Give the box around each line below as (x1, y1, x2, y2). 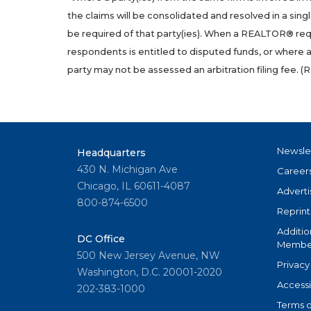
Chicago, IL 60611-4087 (77, 180, 190, 193)
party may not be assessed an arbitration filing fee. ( (67, 65, 303, 76)
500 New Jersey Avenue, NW (77, 249, 220, 262)
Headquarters (77, 146, 146, 160)
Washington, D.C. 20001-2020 (77, 266, 222, 279)
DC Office (77, 233, 125, 246)
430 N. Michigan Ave (77, 163, 178, 176)
